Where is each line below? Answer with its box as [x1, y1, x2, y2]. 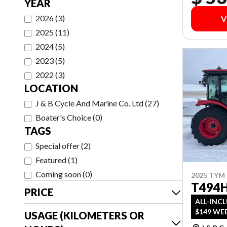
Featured [35, 155, 66, 165]
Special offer [35, 141, 80, 150]
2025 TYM [191, 171, 225, 179]
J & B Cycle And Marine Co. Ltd [35, 98, 143, 108]
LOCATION [24, 82, 78, 94]
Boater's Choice [35, 112, 91, 122]
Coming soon [35, 169, 81, 179]
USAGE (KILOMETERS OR [24, 209, 144, 221]
